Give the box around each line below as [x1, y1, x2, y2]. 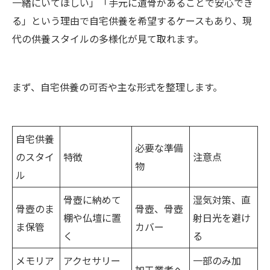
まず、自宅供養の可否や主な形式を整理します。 [12, 79, 222, 94]
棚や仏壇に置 [63, 210, 121, 225]
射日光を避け [193, 210, 251, 225]
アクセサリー [63, 253, 121, 268]
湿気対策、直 [193, 192, 251, 207]
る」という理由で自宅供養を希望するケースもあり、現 [12, 13, 252, 28]
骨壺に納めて [63, 192, 121, 207]
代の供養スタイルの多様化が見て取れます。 [12, 31, 204, 46]
